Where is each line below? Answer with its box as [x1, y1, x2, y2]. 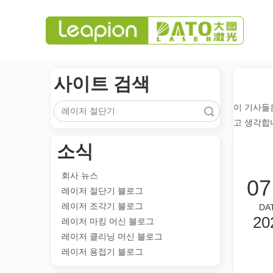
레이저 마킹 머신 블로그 [62, 216, 154, 226]
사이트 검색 [54, 74, 150, 94]
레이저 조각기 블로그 [62, 201, 143, 211]
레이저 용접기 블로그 [62, 247, 143, 257]
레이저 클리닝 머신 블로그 [62, 232, 163, 241]
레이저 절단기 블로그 [62, 186, 143, 196]
